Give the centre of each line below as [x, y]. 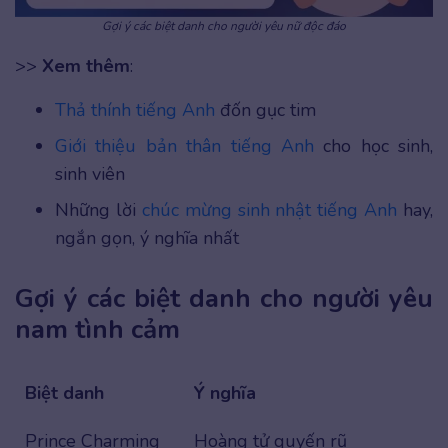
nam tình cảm [97, 330]
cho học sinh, [373, 145]
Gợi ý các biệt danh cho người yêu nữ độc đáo [224, 25]
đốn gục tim [265, 109]
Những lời [98, 209]
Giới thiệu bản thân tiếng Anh [184, 145]
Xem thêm [86, 65]
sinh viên [90, 173]
